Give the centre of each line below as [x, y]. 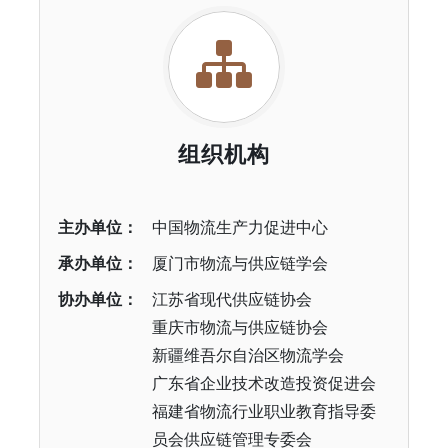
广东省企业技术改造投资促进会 [263, 383]
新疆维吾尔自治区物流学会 [247, 355]
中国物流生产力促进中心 [239, 227]
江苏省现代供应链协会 [231, 299]
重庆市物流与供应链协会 [239, 327]
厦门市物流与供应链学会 [239, 263]
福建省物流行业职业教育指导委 [263, 411]
